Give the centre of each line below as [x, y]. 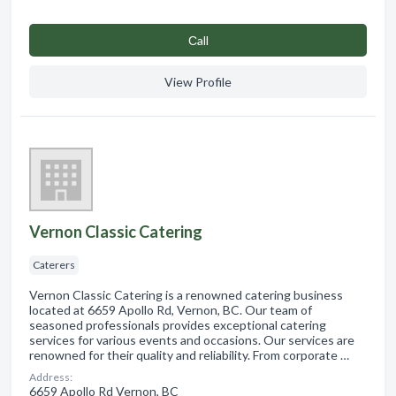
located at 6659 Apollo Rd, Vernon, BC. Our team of [171, 309]
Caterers [54, 264]
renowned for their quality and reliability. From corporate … [189, 354]
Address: [51, 377]
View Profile [198, 81]
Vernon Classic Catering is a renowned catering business [186, 294]
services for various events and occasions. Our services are [192, 339]
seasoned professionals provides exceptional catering [178, 324]
